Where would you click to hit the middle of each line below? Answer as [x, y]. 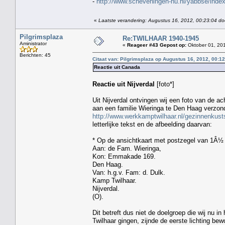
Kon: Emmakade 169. [124, 156]
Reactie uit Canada [117, 67]
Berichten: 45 [35, 55]
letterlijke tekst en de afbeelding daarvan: [155, 124]
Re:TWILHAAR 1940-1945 [161, 38]
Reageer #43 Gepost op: [157, 45]
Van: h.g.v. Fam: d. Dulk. [129, 172]
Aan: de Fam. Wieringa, [127, 148]
